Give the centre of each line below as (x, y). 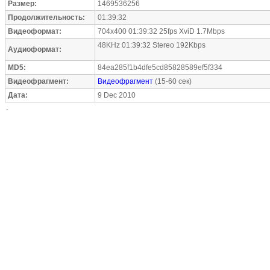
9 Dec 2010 (117, 95)
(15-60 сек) (172, 81)
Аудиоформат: (35, 49)
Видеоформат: (35, 31)
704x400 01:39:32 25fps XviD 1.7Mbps (161, 31)
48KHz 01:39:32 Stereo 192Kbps (152, 45)
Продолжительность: (46, 17)
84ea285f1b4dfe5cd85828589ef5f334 (160, 67)
